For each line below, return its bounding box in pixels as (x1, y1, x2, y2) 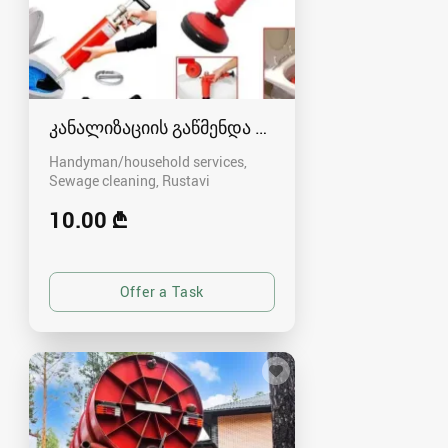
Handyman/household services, (49, 151, 247, 171)
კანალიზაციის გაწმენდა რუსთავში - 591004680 (49, 114, 440, 139)
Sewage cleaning (49, 170, 156, 190)
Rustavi (162, 170, 210, 190)
